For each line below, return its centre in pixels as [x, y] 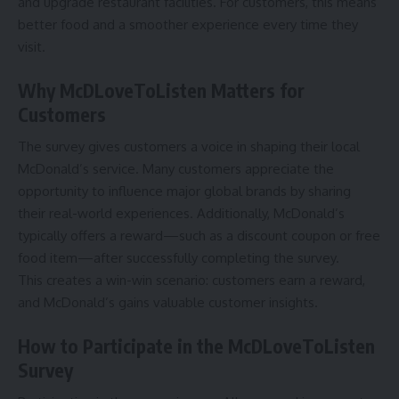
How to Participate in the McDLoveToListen [196, 346]
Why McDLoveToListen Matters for [161, 90]
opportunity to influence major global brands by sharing [184, 191]
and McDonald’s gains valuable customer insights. [168, 303]
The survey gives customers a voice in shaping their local [189, 147]
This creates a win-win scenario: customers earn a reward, [191, 281]
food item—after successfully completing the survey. [179, 258]
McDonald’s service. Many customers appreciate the [176, 169]
